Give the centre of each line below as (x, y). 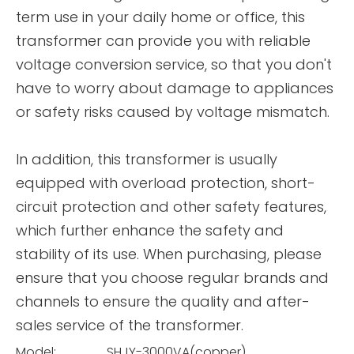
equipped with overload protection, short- (166, 183)
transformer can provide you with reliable (163, 41)
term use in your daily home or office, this (160, 17)
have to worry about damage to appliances (175, 88)
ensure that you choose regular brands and (172, 278)
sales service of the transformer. (130, 325)
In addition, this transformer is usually (147, 159)
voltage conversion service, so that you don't (174, 64)
